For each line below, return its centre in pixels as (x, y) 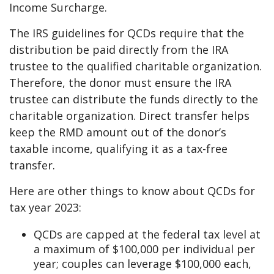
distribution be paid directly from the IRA (119, 50)
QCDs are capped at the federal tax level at (147, 235)
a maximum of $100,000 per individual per (144, 249)
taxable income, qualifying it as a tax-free (118, 149)
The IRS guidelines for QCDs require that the (127, 33)
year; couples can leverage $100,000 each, (143, 264)
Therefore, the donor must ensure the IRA (120, 83)
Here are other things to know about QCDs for (132, 191)
